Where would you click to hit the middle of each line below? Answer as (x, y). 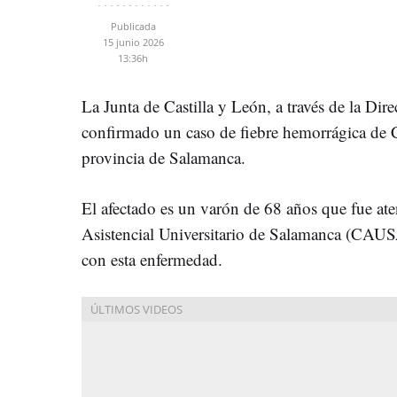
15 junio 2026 (133, 42)
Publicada (133, 26)
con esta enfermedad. (152, 259)
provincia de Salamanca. (163, 157)
